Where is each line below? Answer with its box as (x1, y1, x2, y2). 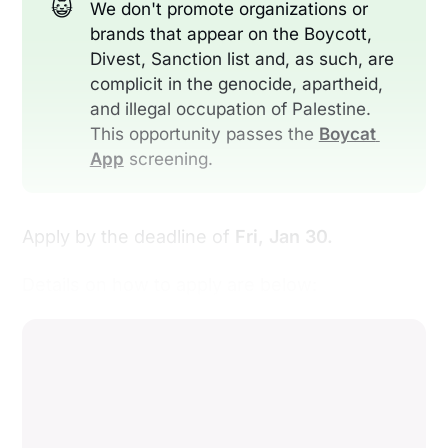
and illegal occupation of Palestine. (89, 98, 371, 120)
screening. (123, 148, 213, 170)
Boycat (318, 123, 376, 145)
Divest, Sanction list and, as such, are (89, 48, 394, 70)
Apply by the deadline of (22, 225, 236, 247)
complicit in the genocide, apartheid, (89, 73, 383, 95)
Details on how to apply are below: (22, 273, 318, 295)
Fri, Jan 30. (235, 225, 334, 247)
